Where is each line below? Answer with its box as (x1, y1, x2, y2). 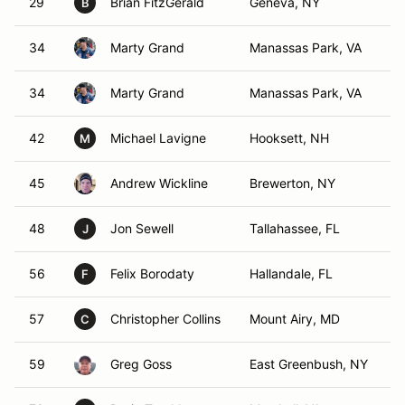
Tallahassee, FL (250, 221, 340, 236)
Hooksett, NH (250, 130, 329, 146)
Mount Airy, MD (250, 311, 340, 326)
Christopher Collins (110, 311, 221, 326)
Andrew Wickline (110, 175, 208, 191)
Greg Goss (110, 356, 172, 372)
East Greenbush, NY (250, 356, 368, 372)
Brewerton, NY (250, 175, 335, 191)
